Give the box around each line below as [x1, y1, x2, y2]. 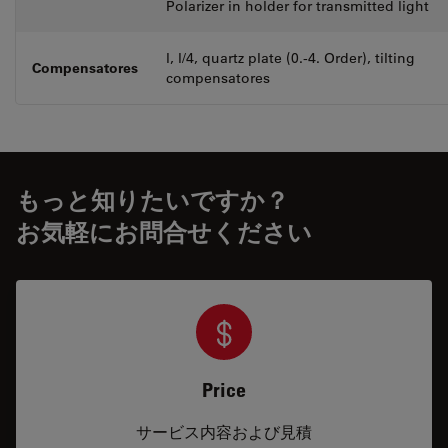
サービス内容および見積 [136, 421, 312, 442]
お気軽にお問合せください [16, 217, 312, 246]
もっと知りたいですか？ [16, 185, 289, 214]
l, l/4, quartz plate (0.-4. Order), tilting [166, 49, 415, 67]
